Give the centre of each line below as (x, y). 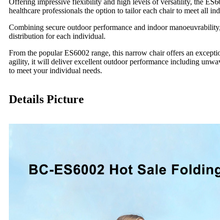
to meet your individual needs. (55, 70)
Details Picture (46, 99)
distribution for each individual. (57, 36)
